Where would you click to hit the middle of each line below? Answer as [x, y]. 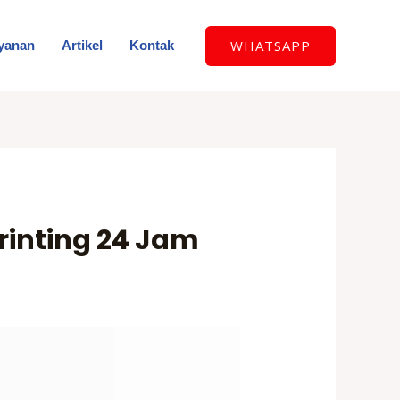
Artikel [82, 45]
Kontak [152, 45]
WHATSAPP [271, 45]
